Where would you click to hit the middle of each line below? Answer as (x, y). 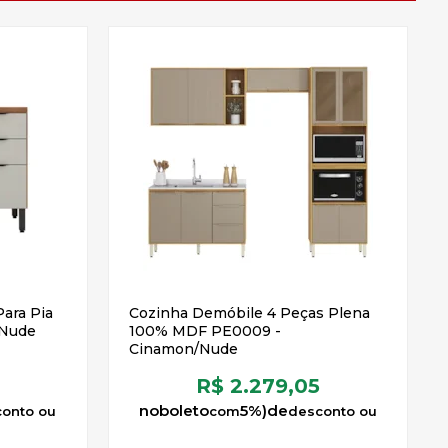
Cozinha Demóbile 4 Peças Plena (249, 313)
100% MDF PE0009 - (204, 331)
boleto (183, 410)
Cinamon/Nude (183, 349)
